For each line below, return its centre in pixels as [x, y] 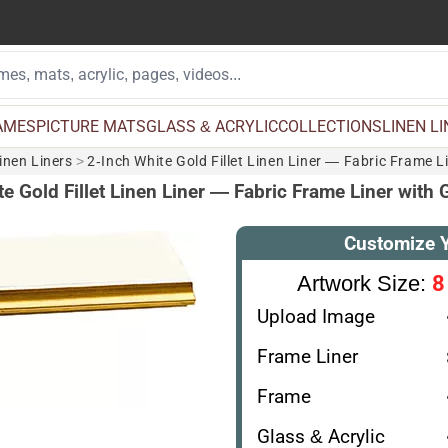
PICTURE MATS [90, 126]
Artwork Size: [364, 283]
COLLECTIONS [329, 126]
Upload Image [315, 316]
